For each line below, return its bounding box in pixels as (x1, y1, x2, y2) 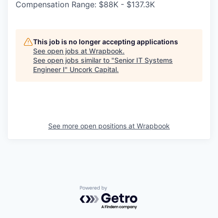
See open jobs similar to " (33, 56, 114, 65)
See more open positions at (48, 122, 137, 130)
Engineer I (33, 65, 65, 74)
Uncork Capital (70, 65, 117, 74)
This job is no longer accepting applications (33, 37, 178, 46)
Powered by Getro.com (79, 185, 165, 196)
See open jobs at (33, 47, 89, 55)
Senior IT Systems (114, 56, 173, 65)
